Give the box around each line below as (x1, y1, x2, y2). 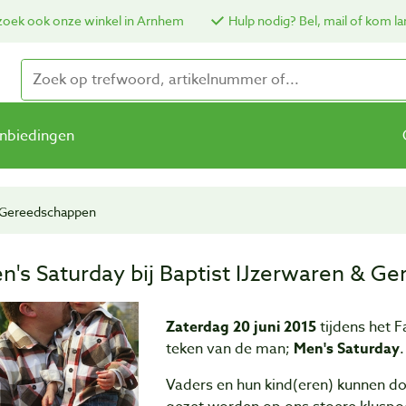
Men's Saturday (293, 338, 400, 361)
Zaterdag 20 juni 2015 (165, 316, 316, 339)
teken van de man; (165, 338, 294, 361)
